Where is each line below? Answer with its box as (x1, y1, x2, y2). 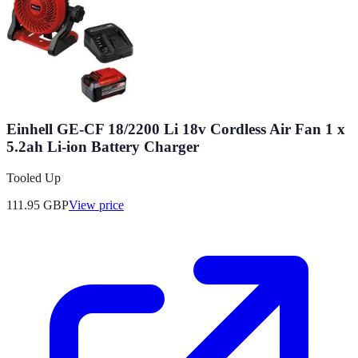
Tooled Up (6, 170, 61, 185)
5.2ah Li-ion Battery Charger (6, 137, 199, 155)
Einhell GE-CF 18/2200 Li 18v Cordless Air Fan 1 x (6, 120, 345, 137)
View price (69, 197, 124, 212)
